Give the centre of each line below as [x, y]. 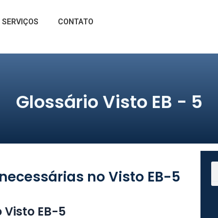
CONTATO [75, 22]
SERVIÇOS [20, 22]
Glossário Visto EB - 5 [109, 102]
